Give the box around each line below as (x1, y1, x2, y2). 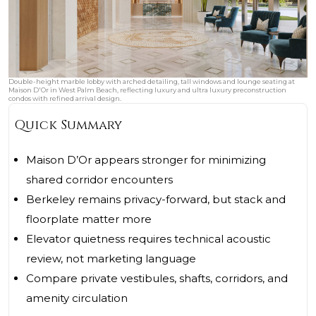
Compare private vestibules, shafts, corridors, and (26, 272, 288, 286)
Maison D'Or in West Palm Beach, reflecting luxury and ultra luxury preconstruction (8, 86, 286, 95)
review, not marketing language (26, 252, 196, 266)
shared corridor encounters (26, 173, 173, 187)
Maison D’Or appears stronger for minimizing (26, 153, 266, 167)
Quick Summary (15, 116, 122, 135)
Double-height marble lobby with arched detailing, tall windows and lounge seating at (8, 78, 295, 86)
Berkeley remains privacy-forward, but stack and (26, 193, 286, 207)
